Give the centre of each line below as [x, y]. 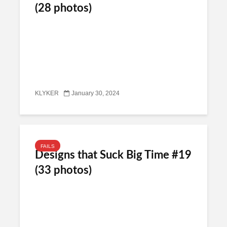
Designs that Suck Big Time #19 [113, 155]
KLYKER [47, 93]
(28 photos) [63, 8]
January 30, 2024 [96, 93]
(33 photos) [63, 170]
